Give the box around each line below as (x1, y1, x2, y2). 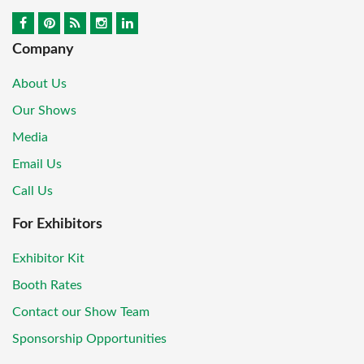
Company (12, 42, 74, 58)
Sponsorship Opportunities (12, 331, 167, 345)
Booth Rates (12, 278, 82, 292)
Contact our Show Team (12, 305, 149, 318)
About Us (12, 77, 67, 91)
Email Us (12, 158, 62, 171)
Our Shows (12, 104, 76, 118)
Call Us (12, 184, 53, 198)
